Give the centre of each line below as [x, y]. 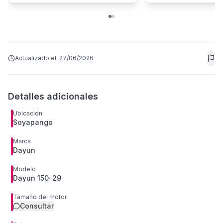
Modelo [24, 169]
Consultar [37, 206]
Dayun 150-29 [37, 178]
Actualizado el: [37, 58]
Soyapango [33, 122]
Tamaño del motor [40, 197]
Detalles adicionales [53, 96]
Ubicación [28, 113]
